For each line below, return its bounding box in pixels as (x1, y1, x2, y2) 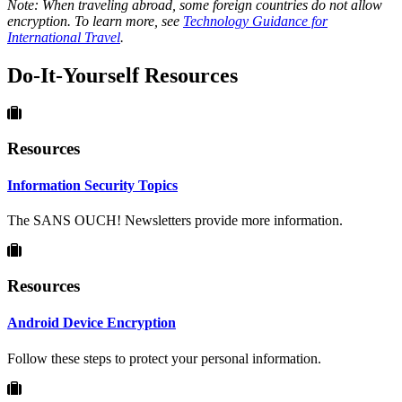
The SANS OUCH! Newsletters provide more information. (7, 213, 343, 229)
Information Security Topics (7, 177, 178, 193)
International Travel (7, 30, 120, 46)
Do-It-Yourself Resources (7, 64, 238, 88)
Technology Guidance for (183, 13, 328, 30)
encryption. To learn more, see (7, 13, 183, 30)
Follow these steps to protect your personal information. (7, 350, 321, 366)
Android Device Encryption (7, 315, 176, 331)
